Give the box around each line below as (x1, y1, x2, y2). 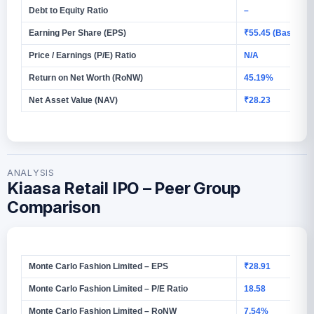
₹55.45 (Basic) (244, 27, 301, 38)
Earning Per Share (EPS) (29, 27, 126, 38)
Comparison (7, 197, 101, 217)
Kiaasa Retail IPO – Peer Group (7, 178, 241, 198)
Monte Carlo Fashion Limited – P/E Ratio (29, 283, 188, 294)
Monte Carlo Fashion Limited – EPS (29, 261, 168, 271)
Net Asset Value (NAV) (29, 95, 118, 105)
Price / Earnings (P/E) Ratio (29, 50, 136, 60)
